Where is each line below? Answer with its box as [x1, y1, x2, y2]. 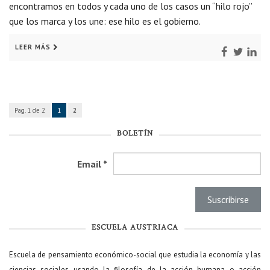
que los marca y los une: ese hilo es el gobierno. [9, 15, 201, 28]
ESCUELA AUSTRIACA [92, 222, 178, 233]
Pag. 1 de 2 [14, 106, 45, 115]
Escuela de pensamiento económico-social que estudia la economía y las [9, 249, 261, 260]
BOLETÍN [117, 128, 153, 140]
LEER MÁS [15, 43, 51, 52]
